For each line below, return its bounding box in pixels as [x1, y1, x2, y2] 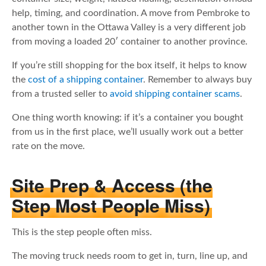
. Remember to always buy [143, 74, 252, 84]
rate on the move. [12, 141, 85, 151]
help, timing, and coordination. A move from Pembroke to [12, 8, 250, 18]
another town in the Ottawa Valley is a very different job [12, 22, 246, 32]
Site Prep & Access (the [12, 172, 213, 198]
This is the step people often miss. [12, 227, 152, 237]
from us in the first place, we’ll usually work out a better [12, 126, 243, 137]
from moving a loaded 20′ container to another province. [12, 36, 248, 46]
